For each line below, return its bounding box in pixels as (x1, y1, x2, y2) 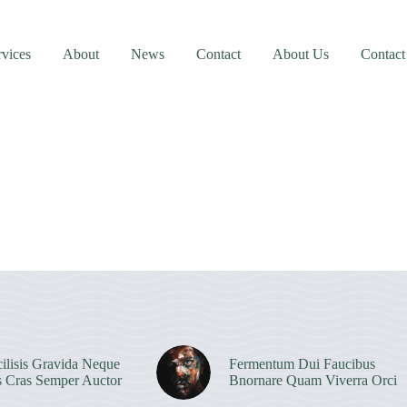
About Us (273, 46, 330, 62)
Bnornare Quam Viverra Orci (228, 372, 397, 388)
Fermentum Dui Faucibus (228, 356, 375, 372)
